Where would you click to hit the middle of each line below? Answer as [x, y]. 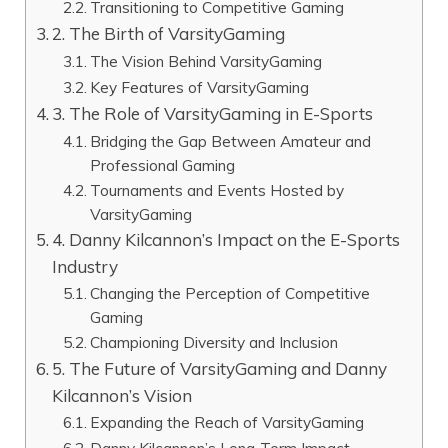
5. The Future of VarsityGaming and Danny [220, 368]
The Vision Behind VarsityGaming [206, 60]
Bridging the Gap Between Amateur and [231, 140]
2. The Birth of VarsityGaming [169, 33]
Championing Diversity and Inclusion [214, 341]
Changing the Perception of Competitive [230, 292]
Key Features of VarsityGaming [200, 86]
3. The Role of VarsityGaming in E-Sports [213, 113]
